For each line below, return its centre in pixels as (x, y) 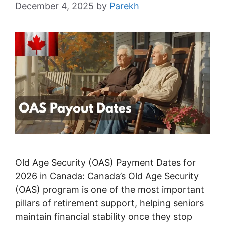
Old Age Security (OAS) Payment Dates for (105, 163)
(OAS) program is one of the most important (110, 190)
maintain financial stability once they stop (104, 217)
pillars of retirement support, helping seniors (109, 203)
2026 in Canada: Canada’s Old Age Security (107, 176)
